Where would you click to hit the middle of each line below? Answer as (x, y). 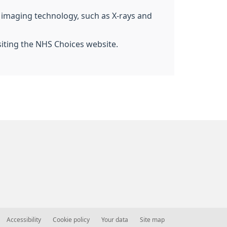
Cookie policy (71, 220)
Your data (115, 220)
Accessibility (24, 220)
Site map (152, 220)
